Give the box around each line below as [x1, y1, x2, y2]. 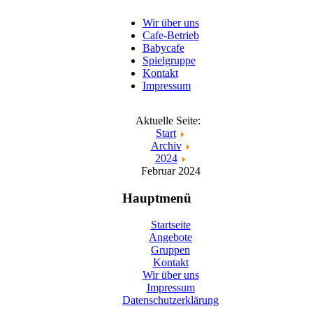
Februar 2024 [140, 165, 201, 177]
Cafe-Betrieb [142, 29, 199, 41]
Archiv [150, 140, 182, 152]
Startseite [150, 219, 191, 231]
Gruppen [151, 244, 190, 256]
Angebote [149, 231, 192, 244]
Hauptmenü [122, 190, 191, 205]
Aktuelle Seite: [135, 115, 206, 126]
